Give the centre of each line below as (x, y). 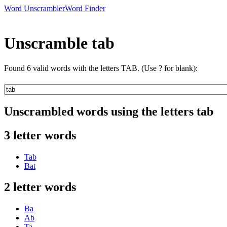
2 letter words (40, 187)
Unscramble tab (59, 43)
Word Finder (85, 8)
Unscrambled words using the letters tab (109, 111)
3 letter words (40, 135)
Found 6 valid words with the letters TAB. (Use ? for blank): (101, 68)
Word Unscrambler (34, 8)
